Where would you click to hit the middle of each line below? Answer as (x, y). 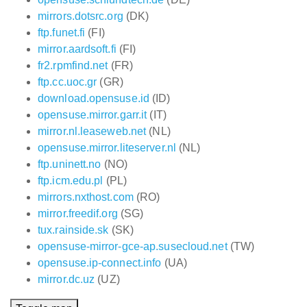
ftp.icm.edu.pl (71, 181)
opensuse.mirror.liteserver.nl (107, 148)
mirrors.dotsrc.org (81, 16)
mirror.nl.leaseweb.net (92, 131)
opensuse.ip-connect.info (100, 263)
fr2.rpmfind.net (73, 65)
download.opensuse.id (94, 98)
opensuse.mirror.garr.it (93, 115)
